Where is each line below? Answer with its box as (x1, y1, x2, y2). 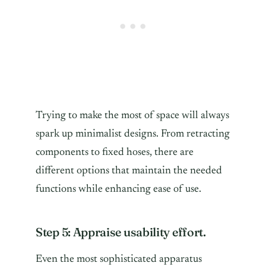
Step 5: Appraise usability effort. (36, 224, 206, 239)
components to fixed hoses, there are (36, 147, 194, 158)
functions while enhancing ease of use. (36, 183, 204, 195)
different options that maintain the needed (36, 165, 222, 176)
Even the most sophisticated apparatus (36, 254, 202, 265)
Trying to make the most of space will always (36, 110, 229, 121)
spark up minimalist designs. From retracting (36, 128, 230, 140)
